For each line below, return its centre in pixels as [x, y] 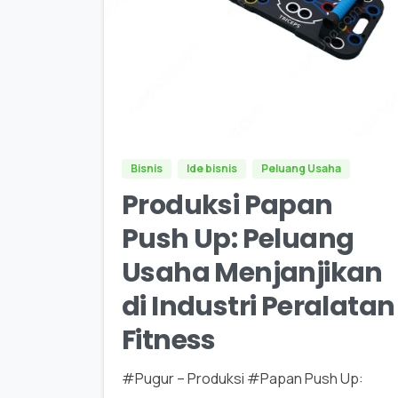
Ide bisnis [212, 168]
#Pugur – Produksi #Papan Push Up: [243, 378]
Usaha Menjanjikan [252, 272]
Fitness [169, 340]
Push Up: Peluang [238, 239]
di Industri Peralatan [259, 306]
